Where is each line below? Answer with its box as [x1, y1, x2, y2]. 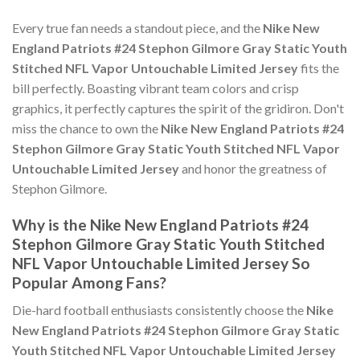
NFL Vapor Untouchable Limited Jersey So [12, 253, 310, 272]
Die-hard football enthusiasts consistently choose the [12, 302, 306, 318]
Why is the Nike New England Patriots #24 [12, 215, 309, 234]
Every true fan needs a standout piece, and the [12, 20, 263, 36]
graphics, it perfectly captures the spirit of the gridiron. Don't [12, 100, 344, 117]
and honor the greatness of [179, 161, 327, 177]
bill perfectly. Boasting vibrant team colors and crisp [12, 80, 299, 96]
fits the [298, 60, 339, 76]
